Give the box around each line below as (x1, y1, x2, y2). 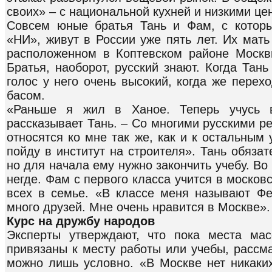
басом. (7, 88, 45, 102)
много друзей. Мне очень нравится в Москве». (7, 200, 270, 214)
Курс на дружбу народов (7, 214, 155, 228)
